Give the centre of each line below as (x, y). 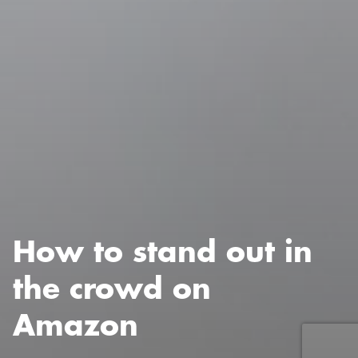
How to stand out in (163, 253)
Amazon (76, 326)
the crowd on (112, 289)
